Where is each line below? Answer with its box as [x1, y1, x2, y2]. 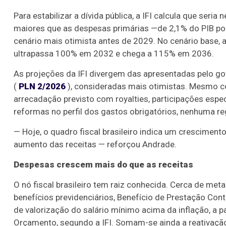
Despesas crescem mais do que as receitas [14, 159, 193, 170]
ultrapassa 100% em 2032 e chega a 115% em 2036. [14, 48, 214, 59]
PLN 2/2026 [19, 81, 66, 92]
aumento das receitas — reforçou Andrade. [14, 139, 177, 150]
